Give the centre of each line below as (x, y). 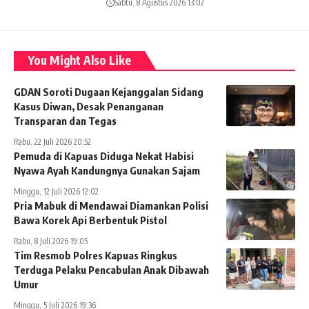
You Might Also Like (79, 60)
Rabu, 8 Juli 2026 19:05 (51, 241)
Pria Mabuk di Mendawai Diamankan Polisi (111, 206)
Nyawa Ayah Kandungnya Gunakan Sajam (107, 171)
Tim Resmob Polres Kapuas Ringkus (96, 256)
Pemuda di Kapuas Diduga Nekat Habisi (104, 156)
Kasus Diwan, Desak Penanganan (89, 107)
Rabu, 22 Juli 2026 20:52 (52, 142)
